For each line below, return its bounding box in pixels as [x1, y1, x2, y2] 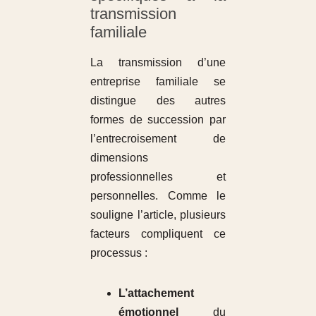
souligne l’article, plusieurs [90, 208, 226, 221]
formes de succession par [90, 113, 226, 126]
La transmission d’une [90, 56, 226, 68]
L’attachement [118, 286, 194, 299]
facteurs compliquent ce [90, 227, 226, 240]
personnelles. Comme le [90, 189, 226, 202]
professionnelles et [90, 170, 226, 183]
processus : [90, 246, 147, 259]
